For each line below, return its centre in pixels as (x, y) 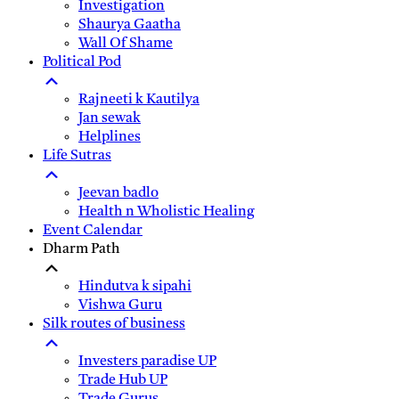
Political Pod (82, 62)
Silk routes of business (114, 324)
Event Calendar (93, 231)
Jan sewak (110, 118)
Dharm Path (81, 249)
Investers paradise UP (147, 362)
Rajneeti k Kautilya (139, 100)
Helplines (110, 137)
